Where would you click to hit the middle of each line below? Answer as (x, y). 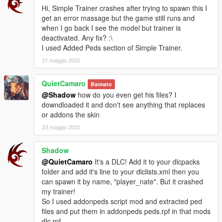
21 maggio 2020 (61, 60)
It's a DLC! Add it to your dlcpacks (146, 162)
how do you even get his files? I (126, 95)
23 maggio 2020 (61, 127)
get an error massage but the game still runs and (118, 18)
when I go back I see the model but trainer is (111, 28)
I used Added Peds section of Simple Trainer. (112, 48)
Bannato (101, 84)
